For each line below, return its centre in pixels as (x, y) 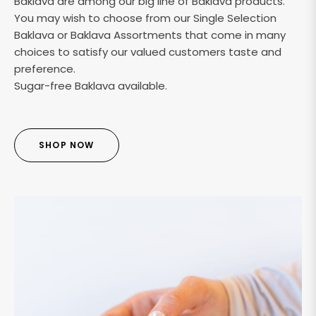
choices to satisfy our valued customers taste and (148, 52)
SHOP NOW (67, 145)
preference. (45, 69)
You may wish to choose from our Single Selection (145, 18)
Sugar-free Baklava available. (91, 86)
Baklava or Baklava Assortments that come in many (150, 35)
